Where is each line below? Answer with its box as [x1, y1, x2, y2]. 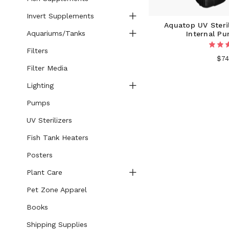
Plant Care [26, 168, 62, 176]
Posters [26, 151, 53, 159]
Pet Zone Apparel [26, 186, 87, 194]
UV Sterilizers [26, 116, 72, 124]
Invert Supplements [26, 12, 94, 20]
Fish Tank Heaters [26, 133, 88, 142]
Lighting [26, 81, 54, 89]
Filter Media [26, 64, 67, 72]
